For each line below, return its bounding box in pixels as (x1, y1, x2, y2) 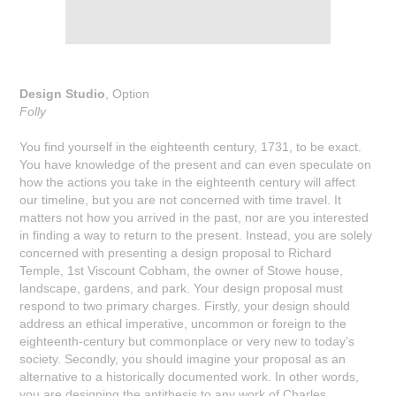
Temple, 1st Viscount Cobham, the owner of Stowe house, (19, 263, 344, 278)
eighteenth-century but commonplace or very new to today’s (19, 333, 355, 348)
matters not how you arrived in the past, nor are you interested (19, 209, 369, 225)
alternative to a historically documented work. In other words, (19, 369, 360, 384)
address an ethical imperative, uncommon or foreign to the (19, 316, 347, 331)
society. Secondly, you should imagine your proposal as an (19, 351, 346, 366)
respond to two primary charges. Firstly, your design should (19, 298, 351, 313)
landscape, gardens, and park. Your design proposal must (19, 280, 344, 295)
